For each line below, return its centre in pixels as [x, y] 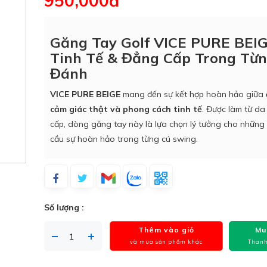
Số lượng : [64, 207]
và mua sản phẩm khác [167, 242]
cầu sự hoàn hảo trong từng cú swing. [124, 139]
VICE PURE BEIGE [85, 94]
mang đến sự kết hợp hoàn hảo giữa [193, 94]
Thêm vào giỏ [167, 230]
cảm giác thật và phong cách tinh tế [126, 109]
